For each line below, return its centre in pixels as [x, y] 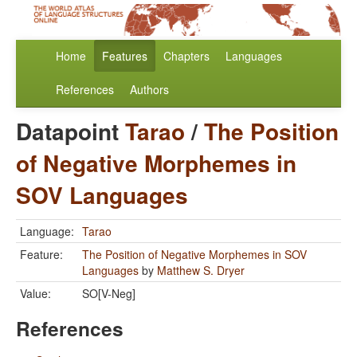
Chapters [186, 56]
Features [125, 56]
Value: [35, 294]
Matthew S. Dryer [201, 271]
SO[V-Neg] [109, 294]
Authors [149, 90]
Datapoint [71, 131]
